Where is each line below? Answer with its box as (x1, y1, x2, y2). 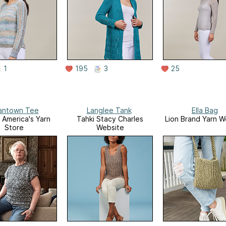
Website (96, 123, 124, 132)
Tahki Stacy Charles (77, 115, 143, 124)
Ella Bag (192, 106, 218, 115)
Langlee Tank (86, 106, 132, 115)
